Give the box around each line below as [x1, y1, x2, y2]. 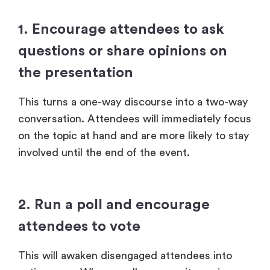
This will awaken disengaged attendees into [18, 250, 232, 261]
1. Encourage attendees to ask [18, 22, 224, 37]
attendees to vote [18, 219, 140, 234]
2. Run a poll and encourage [18, 197, 210, 212]
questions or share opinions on [18, 43, 227, 58]
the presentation [18, 65, 133, 80]
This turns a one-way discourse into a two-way [18, 96, 248, 107]
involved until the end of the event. [18, 146, 190, 158]
